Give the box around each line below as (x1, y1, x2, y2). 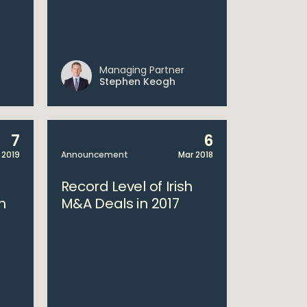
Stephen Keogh (99, 75, 175, 88)
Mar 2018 (178, 149, 213, 160)
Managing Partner (99, 63, 184, 77)
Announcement (60, 149, 128, 160)
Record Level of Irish (60, 177, 193, 196)
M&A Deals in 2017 (60, 194, 180, 213)
